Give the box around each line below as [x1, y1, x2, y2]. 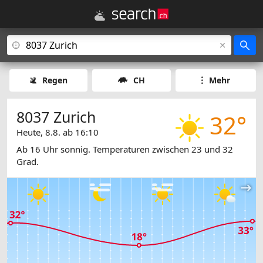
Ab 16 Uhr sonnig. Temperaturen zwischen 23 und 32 [16, 143, 233, 156]
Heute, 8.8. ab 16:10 [16, 126, 99, 138]
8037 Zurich [16, 107, 96, 127]
